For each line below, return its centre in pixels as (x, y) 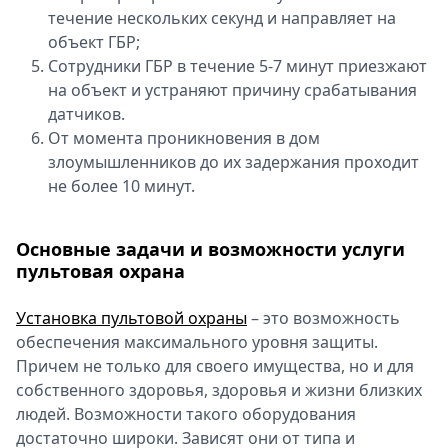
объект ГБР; (94, 42)
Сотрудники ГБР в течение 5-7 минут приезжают (237, 66)
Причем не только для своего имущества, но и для (215, 366)
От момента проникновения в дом (184, 138)
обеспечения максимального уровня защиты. (197, 342)
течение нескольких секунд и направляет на (222, 18)
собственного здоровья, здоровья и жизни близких (219, 390)
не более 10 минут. (121, 186)
